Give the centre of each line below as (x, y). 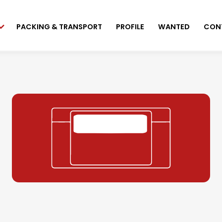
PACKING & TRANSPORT (59, 27)
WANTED (174, 27)
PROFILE (130, 27)
